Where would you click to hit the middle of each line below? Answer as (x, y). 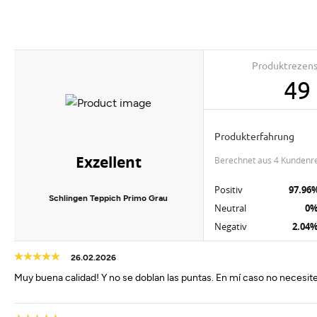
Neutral (230, 208)
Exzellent (108, 162)
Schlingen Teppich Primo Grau (109, 197)
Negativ (230, 226)
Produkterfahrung (257, 137)
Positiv (228, 190)
